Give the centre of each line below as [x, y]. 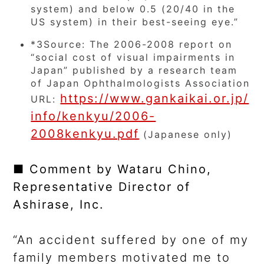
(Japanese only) [186, 135]
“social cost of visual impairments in [133, 57]
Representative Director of [102, 187]
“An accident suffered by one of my [131, 240]
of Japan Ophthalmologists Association [141, 83]
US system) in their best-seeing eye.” [135, 22]
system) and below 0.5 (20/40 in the [133, 9]
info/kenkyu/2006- [93, 116]
